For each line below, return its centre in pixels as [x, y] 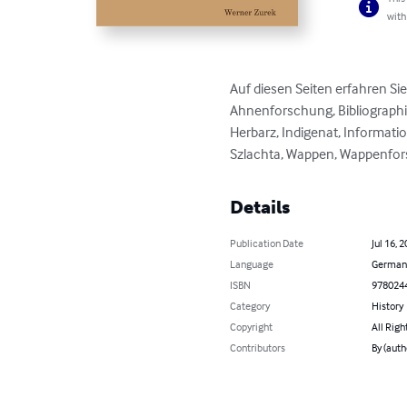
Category [250, 306]
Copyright [252, 327]
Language [252, 264]
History [387, 306]
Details [260, 208]
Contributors [258, 348]
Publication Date [267, 243]
